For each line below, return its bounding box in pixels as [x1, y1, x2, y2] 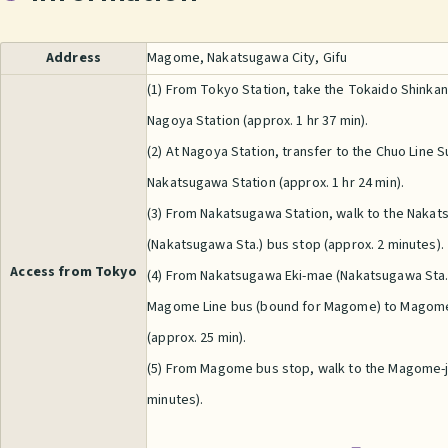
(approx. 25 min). [147, 328, 247, 349]
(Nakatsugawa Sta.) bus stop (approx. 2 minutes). [147, 235, 444, 256]
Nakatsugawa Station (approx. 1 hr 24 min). [147, 173, 405, 194]
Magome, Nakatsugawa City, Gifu [147, 48, 348, 69]
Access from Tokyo [10, 261, 137, 282]
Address [46, 48, 102, 69]
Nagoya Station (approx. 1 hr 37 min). [147, 111, 369, 132]
